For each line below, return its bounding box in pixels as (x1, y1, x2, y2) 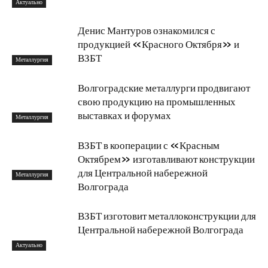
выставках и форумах (78, 109, 171, 122)
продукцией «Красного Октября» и (78, 38, 239, 51)
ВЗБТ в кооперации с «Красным (78, 139, 220, 152)
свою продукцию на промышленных (78, 95, 236, 108)
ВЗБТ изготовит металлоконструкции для (78, 209, 256, 223)
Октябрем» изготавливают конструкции (78, 153, 255, 166)
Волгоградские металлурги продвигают (78, 81, 250, 95)
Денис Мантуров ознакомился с (78, 24, 215, 37)
